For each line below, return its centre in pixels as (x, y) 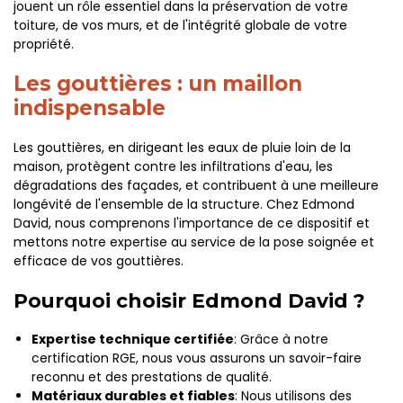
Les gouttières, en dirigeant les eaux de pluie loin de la (182, 148)
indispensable (90, 108)
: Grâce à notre (281, 339)
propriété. (44, 44)
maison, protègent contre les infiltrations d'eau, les (173, 166)
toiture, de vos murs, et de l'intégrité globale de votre (180, 25)
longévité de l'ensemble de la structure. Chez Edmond (184, 204)
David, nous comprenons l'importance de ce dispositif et (192, 223)
